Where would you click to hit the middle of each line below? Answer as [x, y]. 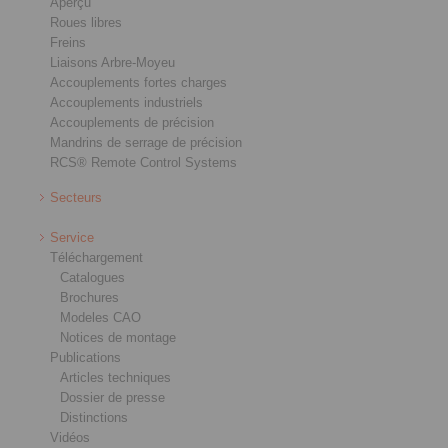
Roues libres [86, 22]
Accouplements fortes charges [138, 82]
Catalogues [92, 277]
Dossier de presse [112, 397]
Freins [68, 42]
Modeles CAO [100, 317]
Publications [85, 357]
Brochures [89, 297]
